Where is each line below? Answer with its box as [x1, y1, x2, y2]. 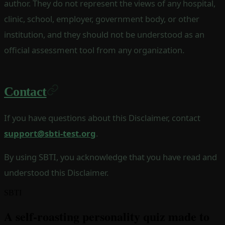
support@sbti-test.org [4, 128, 96, 140]
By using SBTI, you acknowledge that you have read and [4, 151, 217, 163]
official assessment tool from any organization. [4, 44, 184, 56]
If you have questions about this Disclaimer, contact [4, 112, 200, 124]
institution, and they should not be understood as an [4, 28, 204, 40]
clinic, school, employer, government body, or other [4, 13, 199, 25]
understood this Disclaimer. [4, 167, 108, 179]
